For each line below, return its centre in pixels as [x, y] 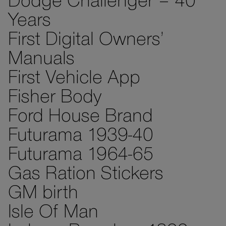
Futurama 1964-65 [81, 156]
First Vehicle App [74, 79]
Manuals [41, 60]
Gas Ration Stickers [86, 175]
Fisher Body [55, 98]
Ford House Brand [80, 117]
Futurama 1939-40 [81, 136]
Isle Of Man [53, 213]
